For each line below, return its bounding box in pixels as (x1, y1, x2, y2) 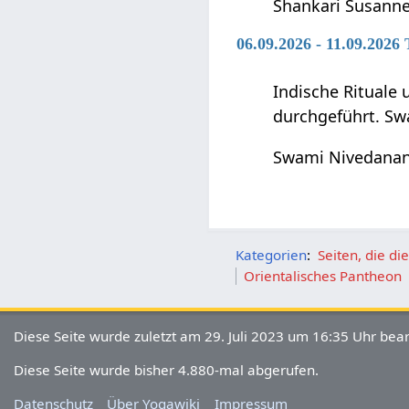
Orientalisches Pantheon (243, 266, 402, 285)
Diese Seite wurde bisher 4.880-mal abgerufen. (14, 361, 320, 379)
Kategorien (236, 246, 308, 265)
